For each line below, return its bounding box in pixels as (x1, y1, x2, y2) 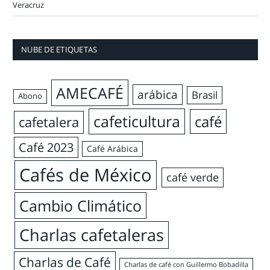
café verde (166, 169, 219, 184)
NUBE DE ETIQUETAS (21, 43, 98, 55)
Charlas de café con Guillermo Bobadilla (124, 260, 249, 269)
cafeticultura (93, 110, 180, 131)
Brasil (192, 87, 218, 102)
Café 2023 (18, 139, 74, 155)
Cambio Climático (19, 195, 142, 216)
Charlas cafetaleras (19, 223, 164, 246)
